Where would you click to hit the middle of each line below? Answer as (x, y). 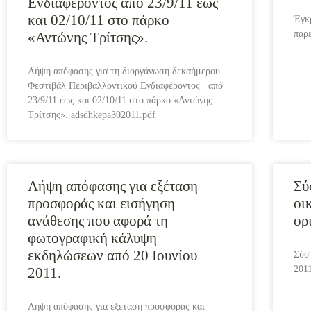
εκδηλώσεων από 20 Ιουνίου (112, 255)
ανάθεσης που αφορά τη (98, 221)
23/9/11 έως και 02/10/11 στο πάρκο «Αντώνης (120, 100)
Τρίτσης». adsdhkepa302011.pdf (92, 115)
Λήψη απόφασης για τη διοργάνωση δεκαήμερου (124, 71)
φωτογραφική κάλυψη (92, 238)
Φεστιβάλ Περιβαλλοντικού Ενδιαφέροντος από (125, 86)
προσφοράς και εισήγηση (101, 203)
